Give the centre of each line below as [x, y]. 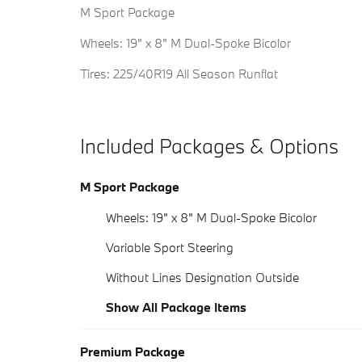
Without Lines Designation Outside [202, 278]
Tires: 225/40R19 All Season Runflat [179, 74]
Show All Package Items [176, 307]
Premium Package [133, 352]
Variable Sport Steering [170, 248]
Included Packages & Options [209, 146]
